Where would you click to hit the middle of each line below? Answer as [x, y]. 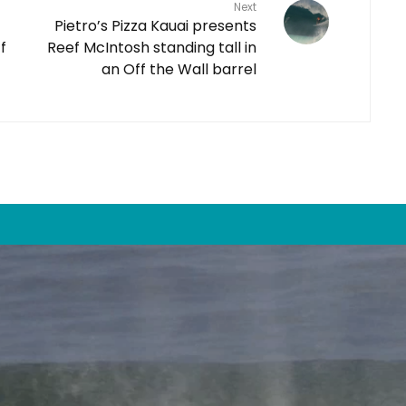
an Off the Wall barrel [179, 69]
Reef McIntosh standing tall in [152, 47]
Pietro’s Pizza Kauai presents [155, 25]
